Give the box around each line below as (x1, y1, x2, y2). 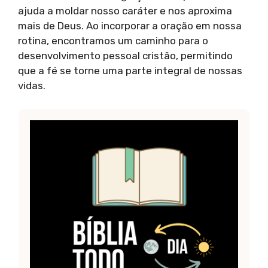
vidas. (18, 79, 45, 92)
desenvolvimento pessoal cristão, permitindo (18, 49, 233, 62)
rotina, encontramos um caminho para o (18, 34, 208, 47)
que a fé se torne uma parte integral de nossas (18, 64, 242, 77)
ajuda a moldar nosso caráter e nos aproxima (18, 4, 232, 17)
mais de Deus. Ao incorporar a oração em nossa (18, 19, 242, 32)
